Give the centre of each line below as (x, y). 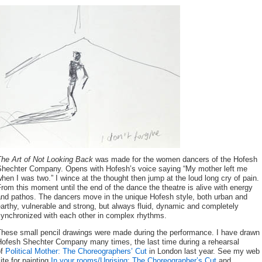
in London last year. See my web (203, 251)
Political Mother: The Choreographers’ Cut (76, 251)
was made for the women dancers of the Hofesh (175, 160)
